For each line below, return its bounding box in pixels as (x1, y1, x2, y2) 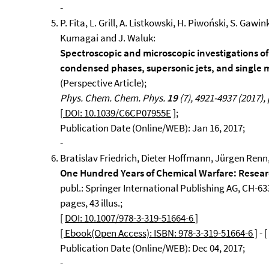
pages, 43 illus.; (60, 196, 122, 210)
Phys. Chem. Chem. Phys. (60, 91, 167, 104)
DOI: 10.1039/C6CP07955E (63, 106, 171, 119)
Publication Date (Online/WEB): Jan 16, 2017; (60, 121, 245, 134)
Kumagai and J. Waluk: (60, 31, 156, 44)
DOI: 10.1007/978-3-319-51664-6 (65, 211, 195, 225)
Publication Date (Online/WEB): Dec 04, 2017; (60, 241, 245, 255)
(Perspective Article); (60, 76, 147, 89)
